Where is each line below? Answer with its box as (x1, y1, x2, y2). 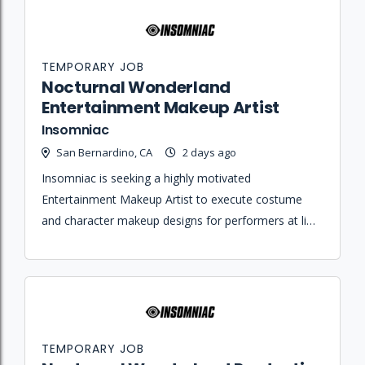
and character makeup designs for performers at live (42, 212, 319, 228)
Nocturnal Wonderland (42, 75, 231, 99)
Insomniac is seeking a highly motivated (42, 169, 251, 186)
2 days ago (182, 144, 236, 160)
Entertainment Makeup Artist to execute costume (42, 191, 302, 207)
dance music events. (42, 233, 148, 249)
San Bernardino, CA (56, 144, 152, 160)
